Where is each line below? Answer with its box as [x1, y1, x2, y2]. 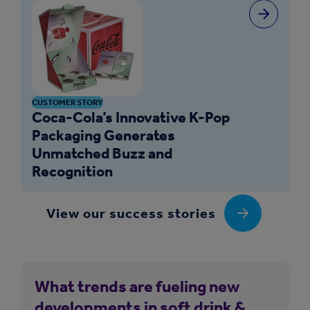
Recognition [32, 161, 113, 181]
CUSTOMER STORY [32, 97, 103, 107]
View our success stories [46, 204, 216, 221]
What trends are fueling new [35, 276, 239, 296]
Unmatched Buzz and [32, 143, 172, 163]
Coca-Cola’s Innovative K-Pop [32, 107, 230, 127]
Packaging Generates [32, 125, 175, 145]
